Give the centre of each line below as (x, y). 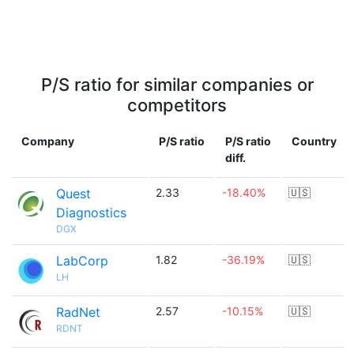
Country (314, 141)
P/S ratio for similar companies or (177, 85)
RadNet (78, 312)
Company (48, 141)
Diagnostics (91, 213)
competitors (177, 105)
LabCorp (82, 261)
